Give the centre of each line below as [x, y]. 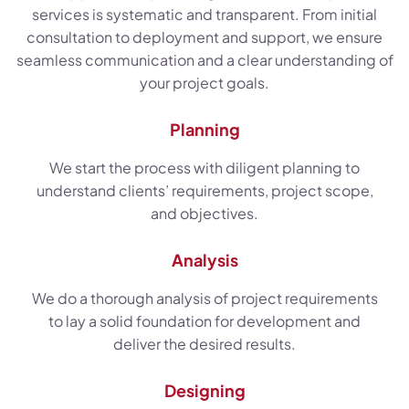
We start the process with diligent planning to [204, 168]
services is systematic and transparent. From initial [204, 15]
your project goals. [204, 83]
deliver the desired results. [204, 344]
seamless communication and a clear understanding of [204, 60]
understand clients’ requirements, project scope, [204, 191]
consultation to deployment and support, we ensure [204, 37]
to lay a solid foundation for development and [204, 321]
